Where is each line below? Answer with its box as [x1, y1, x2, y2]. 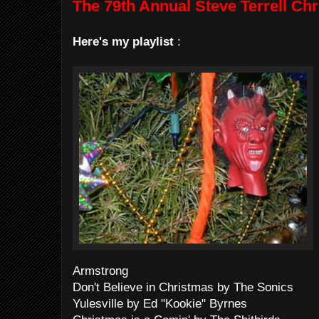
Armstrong [73, 264, 128, 278]
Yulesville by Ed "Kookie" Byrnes [73, 297, 247, 310]
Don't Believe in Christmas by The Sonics [73, 281, 293, 294]
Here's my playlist [73, 35, 177, 48]
